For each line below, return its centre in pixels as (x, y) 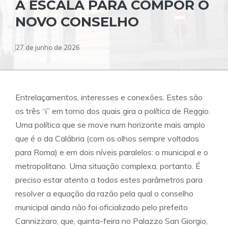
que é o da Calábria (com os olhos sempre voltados (107, 138)
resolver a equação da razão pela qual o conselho (104, 193)
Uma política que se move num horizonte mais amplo (110, 125)
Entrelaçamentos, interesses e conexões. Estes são (109, 97)
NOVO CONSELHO (77, 22)
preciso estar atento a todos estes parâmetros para (109, 180)
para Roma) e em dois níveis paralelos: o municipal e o (112, 152)
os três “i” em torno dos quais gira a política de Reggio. (113, 111)
